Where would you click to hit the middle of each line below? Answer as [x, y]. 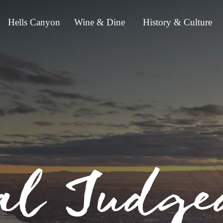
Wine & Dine [100, 22]
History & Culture [177, 22]
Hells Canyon [34, 22]
